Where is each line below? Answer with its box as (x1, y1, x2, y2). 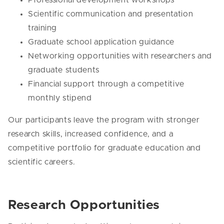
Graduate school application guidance (28, 37, 175, 46)
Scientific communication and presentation (28, 9, 193, 18)
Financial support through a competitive (28, 79, 184, 88)
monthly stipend (28, 93, 94, 102)
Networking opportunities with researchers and (28, 51, 212, 60)
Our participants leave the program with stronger (8, 115, 200, 124)
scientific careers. (8, 157, 75, 166)
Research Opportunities (8, 198, 160, 211)
